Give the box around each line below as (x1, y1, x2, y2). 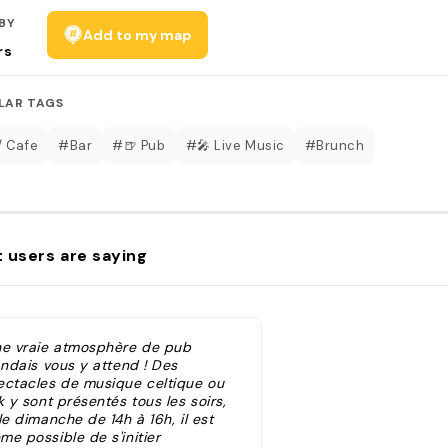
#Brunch (304, 136, 365, 154)
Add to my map (83, 25, 193, 44)
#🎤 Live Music (185, 136, 285, 154)
